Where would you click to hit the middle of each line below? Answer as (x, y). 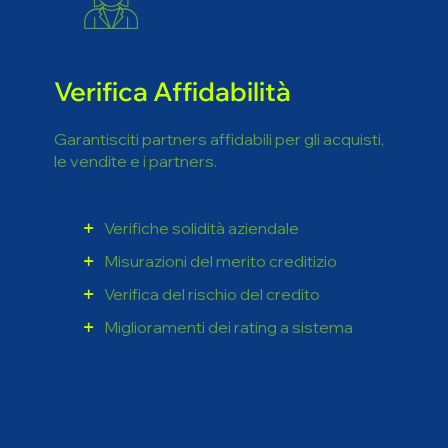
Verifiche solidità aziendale (201, 144)
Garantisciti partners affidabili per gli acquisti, (218, 55)
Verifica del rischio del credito (211, 210)
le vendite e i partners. (135, 77)
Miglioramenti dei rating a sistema (228, 243)
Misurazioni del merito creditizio (220, 177)
